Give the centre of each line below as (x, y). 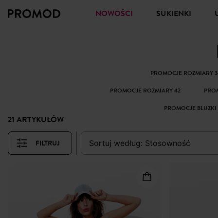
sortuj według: (118, 143)
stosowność (170, 143)
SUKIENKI (176, 14)
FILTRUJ (48, 143)
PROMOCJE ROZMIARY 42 (145, 91)
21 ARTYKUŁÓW (36, 120)
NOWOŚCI (117, 14)
